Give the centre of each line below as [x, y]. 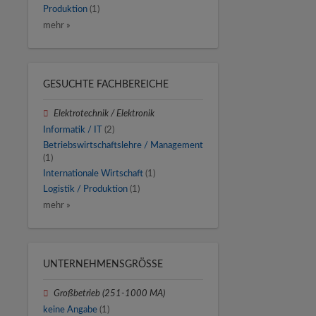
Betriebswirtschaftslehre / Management [123, 145]
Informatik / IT [73, 129]
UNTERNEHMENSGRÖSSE [100, 265]
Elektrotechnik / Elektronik [104, 114]
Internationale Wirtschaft [93, 173]
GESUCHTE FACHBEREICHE [106, 85]
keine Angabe [70, 309]
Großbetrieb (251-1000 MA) [110, 294]
